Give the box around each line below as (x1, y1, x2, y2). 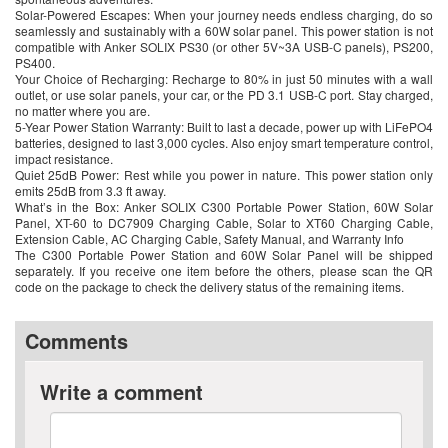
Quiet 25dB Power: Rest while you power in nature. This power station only (15, 166, 433, 184)
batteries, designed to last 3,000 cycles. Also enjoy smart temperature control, (15, 134, 433, 152)
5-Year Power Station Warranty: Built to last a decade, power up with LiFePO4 (15, 118, 433, 136)
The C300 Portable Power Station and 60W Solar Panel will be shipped (15, 246, 433, 264)
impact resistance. (15, 150, 113, 168)
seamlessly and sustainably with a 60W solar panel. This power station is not (15, 22, 433, 40)
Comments (25, 326, 128, 356)
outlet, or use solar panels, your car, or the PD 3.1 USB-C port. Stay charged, (15, 86, 433, 104)
